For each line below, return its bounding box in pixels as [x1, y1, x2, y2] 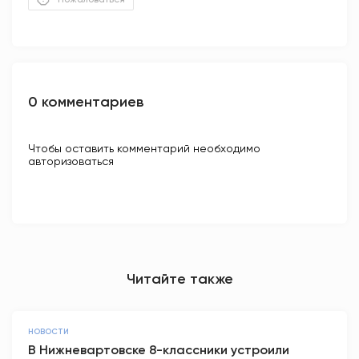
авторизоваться [28, 155, 114, 168]
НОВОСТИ [28, 327, 69, 337]
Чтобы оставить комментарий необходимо [28, 142, 260, 155]
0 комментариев [28, 93, 143, 111]
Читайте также [126, 270, 233, 288]
